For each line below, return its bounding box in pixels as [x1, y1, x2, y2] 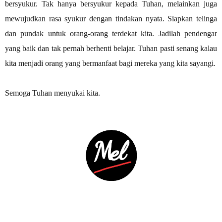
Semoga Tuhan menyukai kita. [5, 89, 102, 98]
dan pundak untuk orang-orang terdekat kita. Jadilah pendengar [5, 29, 217, 38]
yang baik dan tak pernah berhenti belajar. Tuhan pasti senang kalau [5, 44, 217, 53]
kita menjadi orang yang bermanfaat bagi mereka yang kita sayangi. [5, 59, 216, 68]
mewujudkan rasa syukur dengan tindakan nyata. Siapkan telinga [5, 14, 217, 23]
